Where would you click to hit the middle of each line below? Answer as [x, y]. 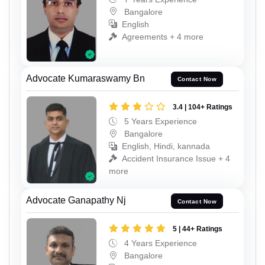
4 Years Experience [159, 243]
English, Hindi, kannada [166, 146]
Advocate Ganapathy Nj [76, 201]
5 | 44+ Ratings [198, 229]
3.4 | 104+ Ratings [203, 107]
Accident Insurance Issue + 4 [176, 158]
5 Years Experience [159, 121]
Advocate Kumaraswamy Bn [85, 78]
